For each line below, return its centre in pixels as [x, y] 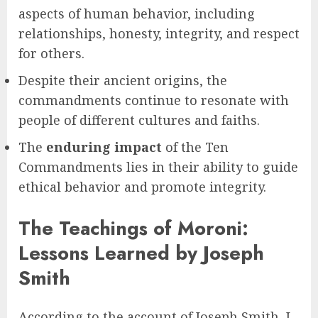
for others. [51, 53]
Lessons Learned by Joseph [141, 253]
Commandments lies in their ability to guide [158, 166]
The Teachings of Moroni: [133, 229]
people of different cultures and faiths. [139, 120]
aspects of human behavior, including [137, 13]
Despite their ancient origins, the [123, 80]
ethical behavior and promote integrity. [142, 186]
